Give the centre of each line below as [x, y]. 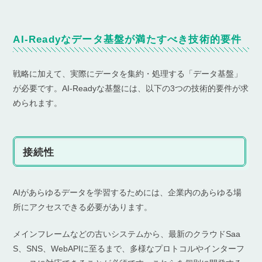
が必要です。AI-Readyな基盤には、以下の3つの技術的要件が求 [131, 89]
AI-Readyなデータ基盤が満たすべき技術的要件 [127, 40]
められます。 [38, 103]
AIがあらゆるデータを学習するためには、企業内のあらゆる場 [127, 193]
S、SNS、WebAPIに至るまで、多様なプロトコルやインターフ [129, 249]
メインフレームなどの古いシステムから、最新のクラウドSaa [127, 234]
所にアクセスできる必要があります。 [83, 207]
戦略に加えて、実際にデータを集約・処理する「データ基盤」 [128, 74]
